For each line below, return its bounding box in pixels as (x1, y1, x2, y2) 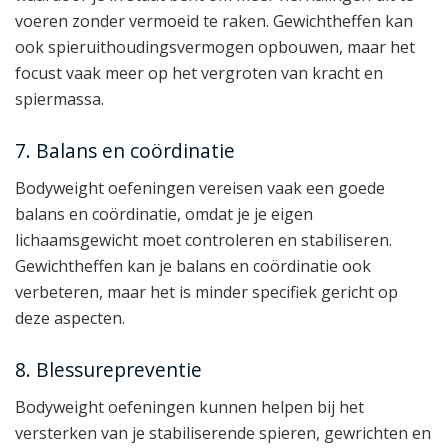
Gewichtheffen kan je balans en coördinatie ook (15, 254, 371, 277)
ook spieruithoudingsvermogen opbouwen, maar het (15, 35, 415, 58)
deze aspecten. (15, 306, 125, 329)
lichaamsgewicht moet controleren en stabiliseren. (15, 228, 392, 251)
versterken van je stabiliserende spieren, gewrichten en (15, 421, 431, 444)
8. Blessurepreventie (15, 356, 202, 384)
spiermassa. (15, 87, 104, 110)
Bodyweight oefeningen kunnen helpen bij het (15, 395, 364, 418)
